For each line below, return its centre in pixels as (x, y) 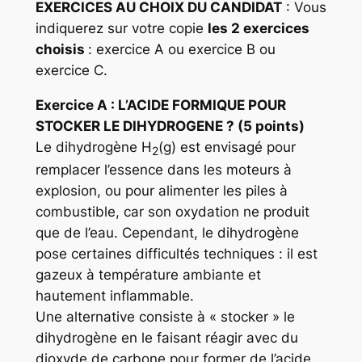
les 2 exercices (258, 29)
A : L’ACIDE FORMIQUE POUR (189, 105)
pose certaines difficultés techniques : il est (176, 254)
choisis (61, 50)
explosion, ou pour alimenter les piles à (161, 191)
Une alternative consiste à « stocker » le (165, 317)
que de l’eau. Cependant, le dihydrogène (167, 233)
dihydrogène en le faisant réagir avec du (166, 338)
